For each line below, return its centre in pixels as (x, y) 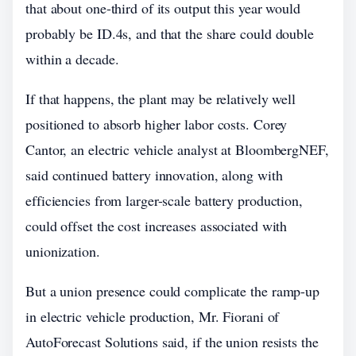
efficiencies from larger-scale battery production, (164, 200)
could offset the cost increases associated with (157, 226)
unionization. (63, 251)
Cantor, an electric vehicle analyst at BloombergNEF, (177, 149)
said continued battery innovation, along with (154, 175)
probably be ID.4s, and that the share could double (170, 33)
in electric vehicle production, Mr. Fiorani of (153, 316)
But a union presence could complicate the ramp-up (173, 291)
